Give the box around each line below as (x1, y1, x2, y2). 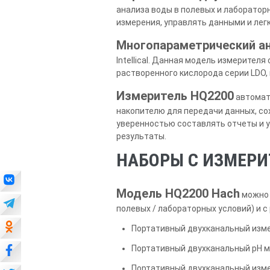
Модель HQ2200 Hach (116, 186, 240, 201)
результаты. (116, 131, 167, 142)
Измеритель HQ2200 (116, 89, 234, 104)
